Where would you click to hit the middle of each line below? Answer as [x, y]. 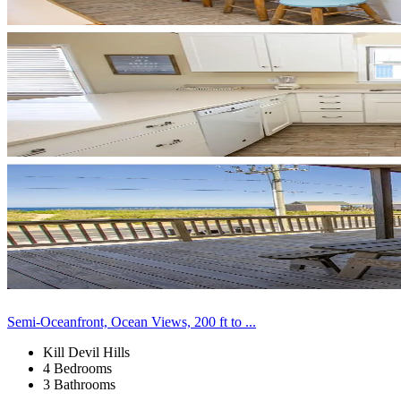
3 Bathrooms [79, 384]
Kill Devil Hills [86, 352]
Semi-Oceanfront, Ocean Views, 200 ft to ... [132, 321]
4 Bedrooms [77, 368]
